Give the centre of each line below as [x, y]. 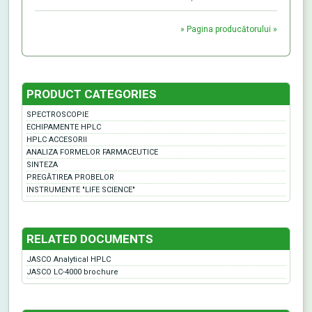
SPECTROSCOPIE [57, 115]
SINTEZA [42, 165]
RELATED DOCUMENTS [90, 239]
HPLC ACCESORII [57, 140]
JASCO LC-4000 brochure [72, 272]
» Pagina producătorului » [229, 30]
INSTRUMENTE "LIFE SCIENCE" [81, 190]
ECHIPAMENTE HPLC [64, 127]
